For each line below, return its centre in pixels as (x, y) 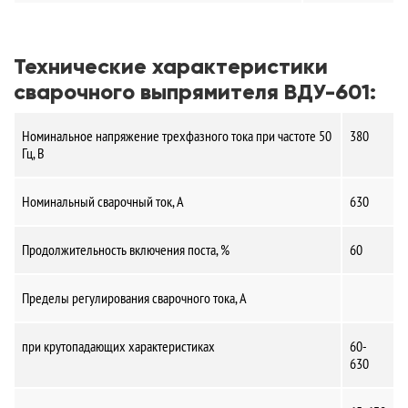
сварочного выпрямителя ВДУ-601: (195, 92)
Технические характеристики (171, 66)
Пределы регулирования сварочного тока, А (135, 298)
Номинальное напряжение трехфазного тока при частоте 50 (177, 136)
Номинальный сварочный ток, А (103, 202)
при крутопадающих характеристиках (118, 347)
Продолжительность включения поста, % (126, 250)
